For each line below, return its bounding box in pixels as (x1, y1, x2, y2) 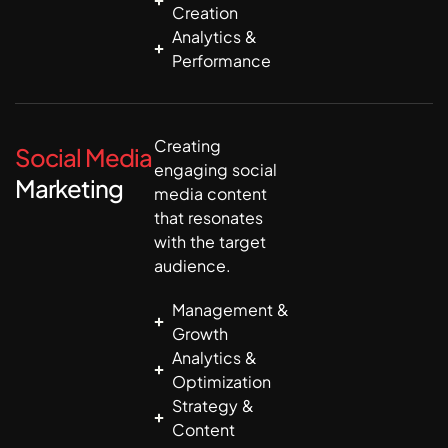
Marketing (15, 173, 123, 204)
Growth (171, 323, 228, 345)
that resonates (154, 207, 264, 229)
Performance (171, 50, 271, 72)
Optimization (171, 371, 271, 393)
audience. (154, 255, 232, 277)
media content (154, 183, 268, 205)
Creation (171, 2, 238, 24)
